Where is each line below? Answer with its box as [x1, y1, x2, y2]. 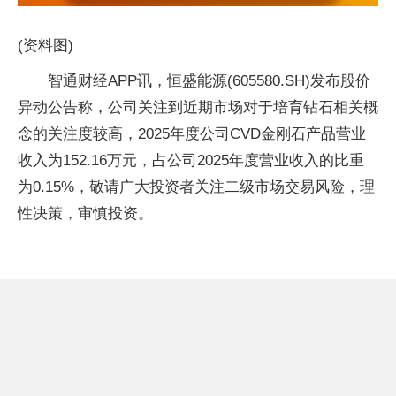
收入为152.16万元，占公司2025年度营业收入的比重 [18, 152, 364, 170]
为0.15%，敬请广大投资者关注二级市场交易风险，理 [18, 179, 375, 196]
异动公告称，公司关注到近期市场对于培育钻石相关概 [18, 99, 378, 117]
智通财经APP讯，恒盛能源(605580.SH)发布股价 [48, 72, 370, 90]
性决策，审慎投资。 [18, 205, 153, 223]
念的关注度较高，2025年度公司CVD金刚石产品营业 [18, 126, 366, 143]
